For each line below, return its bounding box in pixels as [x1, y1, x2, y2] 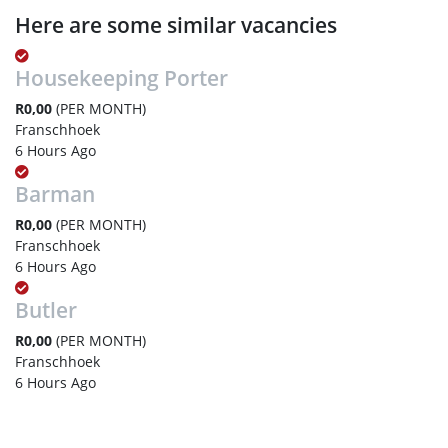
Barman [15, 179, 95, 208]
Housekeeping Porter [15, 63, 228, 92]
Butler [15, 295, 77, 324]
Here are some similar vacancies [15, 10, 337, 39]
